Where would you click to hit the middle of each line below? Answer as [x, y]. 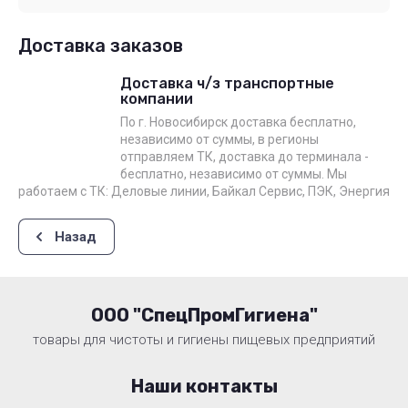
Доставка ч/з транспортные [227, 83]
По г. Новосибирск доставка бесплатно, [238, 122]
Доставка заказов [101, 46]
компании [157, 99]
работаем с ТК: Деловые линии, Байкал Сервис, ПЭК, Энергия [204, 191]
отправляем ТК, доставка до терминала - [245, 157]
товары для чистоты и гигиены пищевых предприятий [204, 340]
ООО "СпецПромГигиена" [204, 316]
